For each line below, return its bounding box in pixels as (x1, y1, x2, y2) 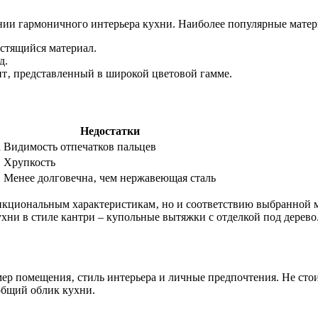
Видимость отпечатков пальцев (4, 140, 156, 153)
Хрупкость (4, 155, 55, 168)
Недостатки (79, 124, 140, 137)
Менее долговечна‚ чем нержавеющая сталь (4, 171, 216, 184)
